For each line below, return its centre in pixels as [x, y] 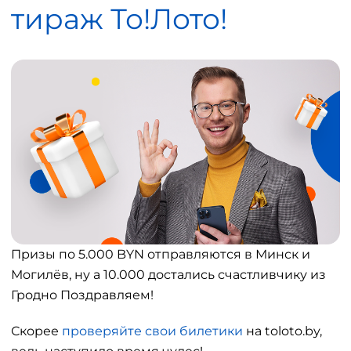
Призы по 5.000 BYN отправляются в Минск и [161, 255]
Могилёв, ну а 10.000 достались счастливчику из [168, 275]
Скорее [36, 331]
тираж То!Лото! [119, 19]
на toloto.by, [282, 331]
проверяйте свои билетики [152, 331]
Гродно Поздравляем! [82, 295]
